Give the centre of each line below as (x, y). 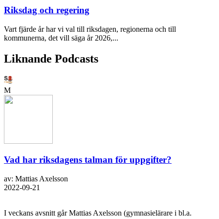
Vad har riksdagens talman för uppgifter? (88, 160)
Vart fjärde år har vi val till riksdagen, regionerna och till (90, 29)
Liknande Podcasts (51, 58)
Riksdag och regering (47, 10)
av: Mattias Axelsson (36, 179)
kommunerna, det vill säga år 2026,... (61, 38)
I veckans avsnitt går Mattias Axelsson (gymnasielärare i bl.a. (98, 213)
